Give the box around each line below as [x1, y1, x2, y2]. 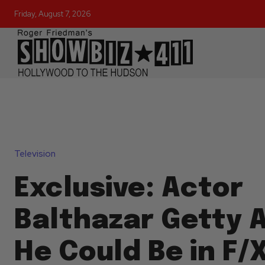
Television [14, 148, 56, 160]
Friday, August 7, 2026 [14, 9, 91, 20]
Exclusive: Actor [14, 175, 243, 203]
